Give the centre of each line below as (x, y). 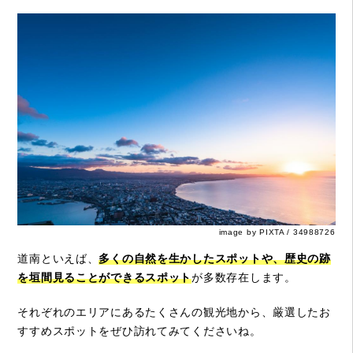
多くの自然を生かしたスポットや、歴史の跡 (215, 258)
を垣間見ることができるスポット (105, 277)
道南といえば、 (58, 258)
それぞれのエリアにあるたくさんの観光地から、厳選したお (174, 312)
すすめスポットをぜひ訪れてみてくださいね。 (139, 331)
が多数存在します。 (244, 277)
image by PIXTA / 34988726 (277, 232)
